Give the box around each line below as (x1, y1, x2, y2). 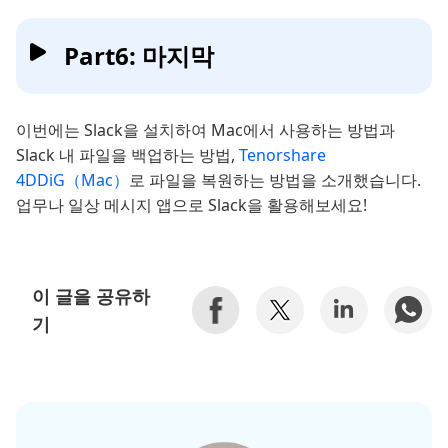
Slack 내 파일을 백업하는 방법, (16, 144, 239, 167)
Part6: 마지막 (64, 39, 214, 73)
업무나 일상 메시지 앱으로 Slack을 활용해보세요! (16, 194, 367, 217)
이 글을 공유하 (32, 284, 150, 309)
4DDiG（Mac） (16, 169, 129, 192)
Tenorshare (239, 144, 326, 167)
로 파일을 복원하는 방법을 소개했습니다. (129, 169, 421, 192)
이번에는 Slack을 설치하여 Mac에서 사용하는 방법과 (16, 119, 395, 142)
